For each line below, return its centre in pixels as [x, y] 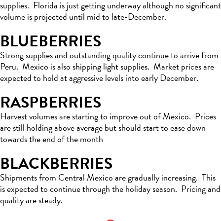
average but [96, 128]
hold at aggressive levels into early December [120, 78]
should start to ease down [161, 128]
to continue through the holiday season [107, 189]
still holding [34, 128]
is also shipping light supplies [99, 67]
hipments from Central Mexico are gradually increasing [100, 178]
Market [166, 67]
